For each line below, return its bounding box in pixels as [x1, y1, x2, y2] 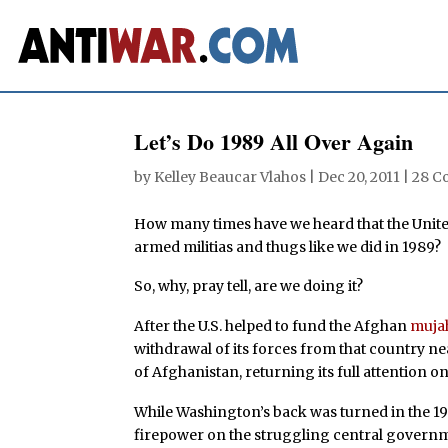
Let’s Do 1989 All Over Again [134, 124, 414, 158]
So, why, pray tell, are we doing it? [134, 277, 364, 296]
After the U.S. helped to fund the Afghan [134, 317, 411, 336]
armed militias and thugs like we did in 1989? [134, 237, 442, 256]
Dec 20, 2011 [318, 167, 401, 186]
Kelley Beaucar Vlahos [154, 167, 307, 186]
